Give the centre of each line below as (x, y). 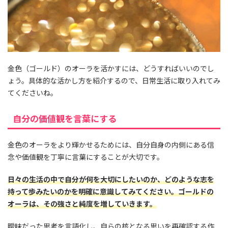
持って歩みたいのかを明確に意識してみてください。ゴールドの (111, 191)
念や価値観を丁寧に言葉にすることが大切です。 (86, 156)
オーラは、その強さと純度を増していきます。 (82, 203)
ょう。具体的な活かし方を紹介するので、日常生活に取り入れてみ (114, 80)
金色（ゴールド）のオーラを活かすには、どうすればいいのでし (111, 68)
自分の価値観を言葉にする (65, 118)
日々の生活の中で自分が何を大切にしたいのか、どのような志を (111, 179)
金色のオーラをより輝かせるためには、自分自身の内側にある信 (111, 144)
